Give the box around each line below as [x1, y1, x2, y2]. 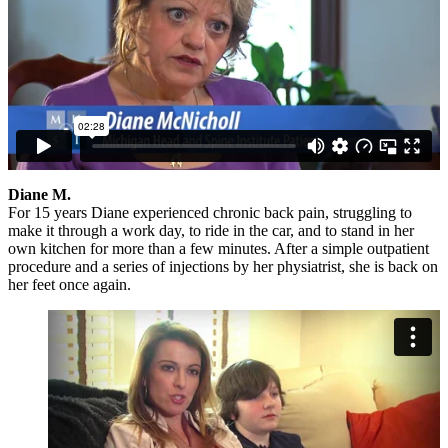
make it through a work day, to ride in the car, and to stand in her [8, 221, 414, 239]
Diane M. [8, 185, 71, 203]
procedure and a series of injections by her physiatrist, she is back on [8, 257, 438, 275]
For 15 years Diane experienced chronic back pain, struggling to [8, 203, 412, 221]
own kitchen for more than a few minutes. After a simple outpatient [8, 239, 429, 257]
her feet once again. [8, 275, 131, 293]
